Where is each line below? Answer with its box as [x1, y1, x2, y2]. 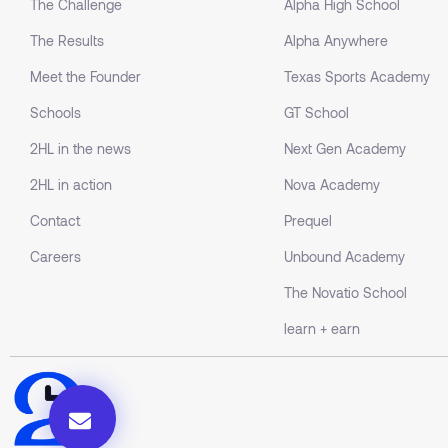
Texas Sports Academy [284, 68, 430, 86]
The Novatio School [284, 284, 407, 302]
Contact [30, 212, 80, 230]
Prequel [284, 212, 332, 230]
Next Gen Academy [284, 140, 406, 158]
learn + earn [284, 320, 360, 338]
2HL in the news [30, 140, 131, 158]
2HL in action [30, 176, 112, 194]
